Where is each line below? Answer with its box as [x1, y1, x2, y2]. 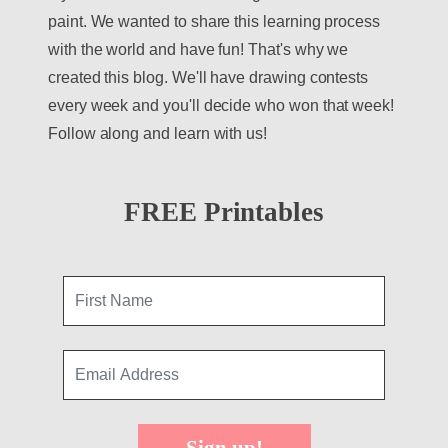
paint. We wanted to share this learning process [48, 13, 380, 31]
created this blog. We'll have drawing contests [48, 69, 369, 87]
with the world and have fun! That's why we [48, 41, 349, 59]
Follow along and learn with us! [48, 125, 268, 143]
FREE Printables [123, 197, 325, 228]
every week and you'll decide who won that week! [48, 97, 394, 115]
